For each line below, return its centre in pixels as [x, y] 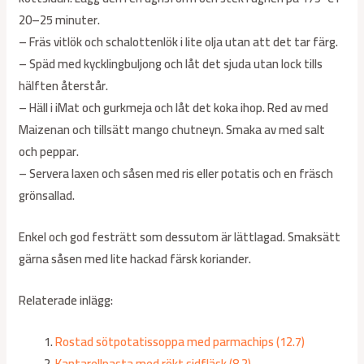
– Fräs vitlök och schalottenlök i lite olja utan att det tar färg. [179, 42]
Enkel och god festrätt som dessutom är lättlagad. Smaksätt [180, 237]
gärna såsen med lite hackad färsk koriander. [135, 259]
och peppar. [49, 152]
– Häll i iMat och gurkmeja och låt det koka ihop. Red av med [174, 108]
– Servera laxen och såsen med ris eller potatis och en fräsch [176, 174]
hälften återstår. [64, 86]
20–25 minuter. [60, 20]
